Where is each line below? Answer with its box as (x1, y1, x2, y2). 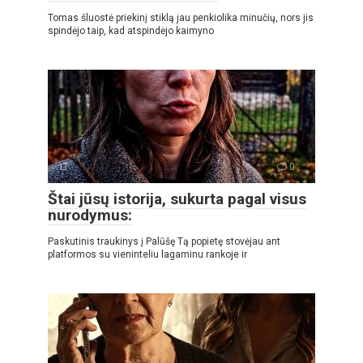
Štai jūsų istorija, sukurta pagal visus (48, 189, 306, 208)
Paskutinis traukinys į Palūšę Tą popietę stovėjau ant (48, 235, 280, 247)
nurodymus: (48, 205, 132, 224)
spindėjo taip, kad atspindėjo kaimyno (48, 24, 214, 36)
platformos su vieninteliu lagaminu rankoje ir (48, 248, 247, 260)
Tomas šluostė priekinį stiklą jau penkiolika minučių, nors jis (48, 11, 314, 23)
